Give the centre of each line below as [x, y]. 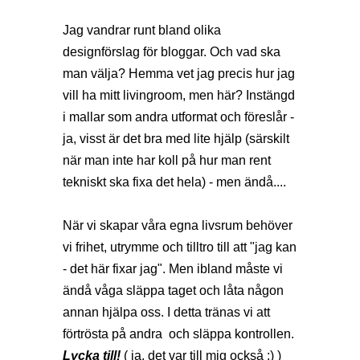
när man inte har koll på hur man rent [167, 160]
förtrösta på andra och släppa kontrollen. [180, 333]
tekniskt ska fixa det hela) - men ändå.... [174, 182]
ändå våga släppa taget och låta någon [173, 290]
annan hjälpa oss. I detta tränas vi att [166, 312]
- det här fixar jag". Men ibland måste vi [173, 268]
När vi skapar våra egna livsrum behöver [178, 225]
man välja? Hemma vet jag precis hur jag [179, 73]
